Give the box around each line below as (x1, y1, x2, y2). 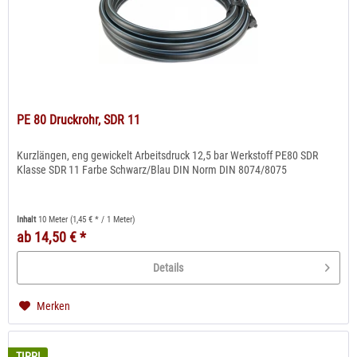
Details (153, 261, 184, 274)
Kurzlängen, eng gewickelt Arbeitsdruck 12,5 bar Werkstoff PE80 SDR (17, 148, 319, 162)
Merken (37, 299, 71, 312)
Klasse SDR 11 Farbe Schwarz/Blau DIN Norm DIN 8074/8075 (17, 163, 288, 176)
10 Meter (38, 214, 71, 225)
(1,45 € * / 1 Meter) (70, 214, 136, 225)
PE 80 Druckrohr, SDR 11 (17, 112, 141, 127)
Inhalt (17, 214, 39, 225)
